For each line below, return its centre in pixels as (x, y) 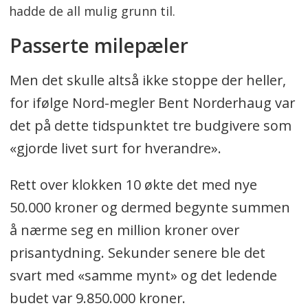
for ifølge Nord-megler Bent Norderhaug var (152, 103)
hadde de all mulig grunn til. (92, 11)
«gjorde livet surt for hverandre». (115, 148)
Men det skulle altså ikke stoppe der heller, (147, 80)
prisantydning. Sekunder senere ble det (137, 253)
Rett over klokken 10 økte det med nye (133, 185)
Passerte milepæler (99, 46)
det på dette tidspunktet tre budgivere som (150, 126)
